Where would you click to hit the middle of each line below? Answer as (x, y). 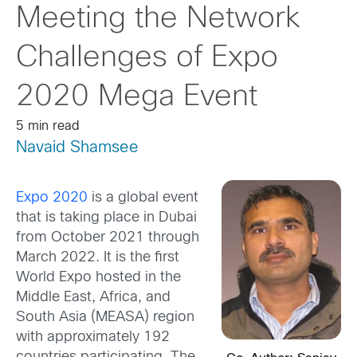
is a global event (143, 198)
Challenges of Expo (147, 58)
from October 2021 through (108, 238)
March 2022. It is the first (98, 258)
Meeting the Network (158, 19)
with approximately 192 (93, 338)
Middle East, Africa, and (93, 298)
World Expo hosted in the (98, 278)
